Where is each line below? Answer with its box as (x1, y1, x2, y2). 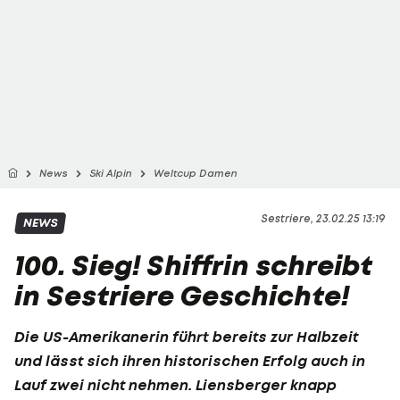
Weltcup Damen (154, 167, 237, 179)
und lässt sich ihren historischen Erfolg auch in (14, 351, 365, 370)
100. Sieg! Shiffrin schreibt (14, 247, 372, 284)
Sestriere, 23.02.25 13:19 (261, 212, 386, 225)
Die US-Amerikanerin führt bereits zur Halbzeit (14, 327, 358, 346)
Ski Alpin (89, 167, 132, 179)
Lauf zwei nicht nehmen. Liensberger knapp (14, 375, 337, 394)
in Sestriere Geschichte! (14, 278, 349, 314)
